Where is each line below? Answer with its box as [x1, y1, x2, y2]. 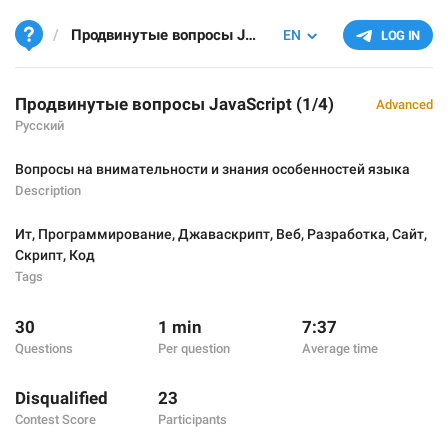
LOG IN [381, 28, 420, 43]
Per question [158, 341, 231, 356]
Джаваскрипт [178, 226, 270, 242]
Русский [15, 118, 64, 133]
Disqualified [15, 388, 108, 408]
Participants [158, 412, 228, 427]
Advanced [376, 97, 433, 112]
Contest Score [15, 412, 96, 427]
